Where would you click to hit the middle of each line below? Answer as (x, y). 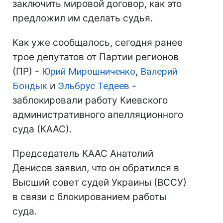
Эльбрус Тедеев (94, 86)
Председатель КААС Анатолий (83, 154)
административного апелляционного (98, 115)
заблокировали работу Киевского (90, 100)
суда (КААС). (42, 129)
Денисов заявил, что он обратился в (96, 168)
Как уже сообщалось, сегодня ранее (98, 43)
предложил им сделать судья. (83, 18)
